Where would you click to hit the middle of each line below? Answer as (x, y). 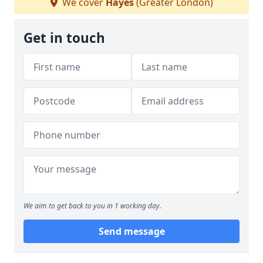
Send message (131, 231)
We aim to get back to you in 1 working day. (92, 206)
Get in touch (64, 38)
